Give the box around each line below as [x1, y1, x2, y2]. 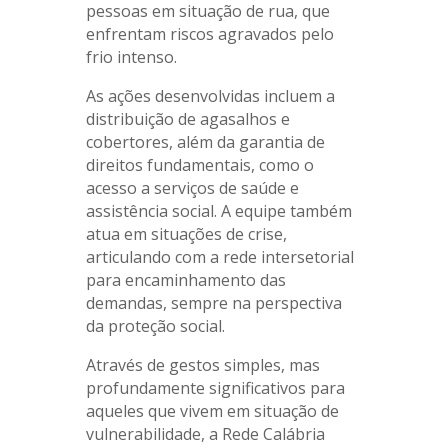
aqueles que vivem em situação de [85, 400, 339, 423]
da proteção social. [85, 315, 225, 338]
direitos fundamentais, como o [85, 154, 314, 177]
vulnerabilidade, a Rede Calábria [85, 423, 325, 446]
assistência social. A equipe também [85, 200, 352, 223]
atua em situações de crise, [85, 223, 287, 246]
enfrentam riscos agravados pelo [85, 23, 334, 46]
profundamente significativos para [85, 377, 345, 400]
